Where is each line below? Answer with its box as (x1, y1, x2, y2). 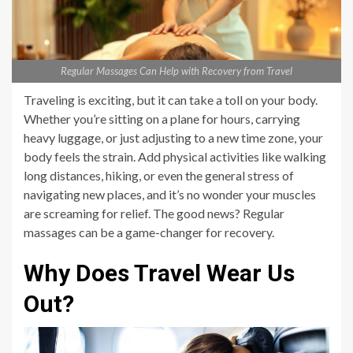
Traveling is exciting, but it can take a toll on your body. (24, 91, 318, 107)
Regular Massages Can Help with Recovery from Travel (61, 64, 292, 77)
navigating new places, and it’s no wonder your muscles (24, 186, 316, 202)
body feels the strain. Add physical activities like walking (24, 148, 326, 164)
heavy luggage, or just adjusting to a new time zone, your (24, 129, 323, 145)
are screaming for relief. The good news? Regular (24, 205, 284, 221)
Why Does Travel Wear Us (24, 258, 295, 287)
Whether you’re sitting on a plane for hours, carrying (24, 110, 300, 126)
